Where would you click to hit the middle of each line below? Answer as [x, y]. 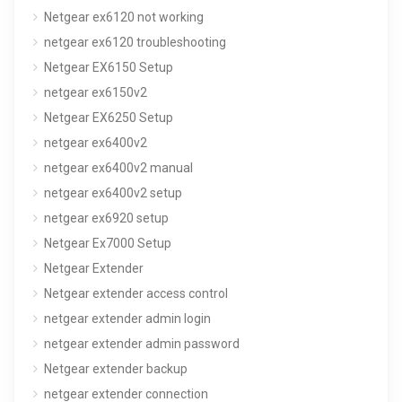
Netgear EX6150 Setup [109, 67]
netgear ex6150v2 [96, 92]
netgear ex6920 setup [106, 218]
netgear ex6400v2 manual [118, 167]
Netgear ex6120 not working [124, 17]
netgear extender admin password [142, 343]
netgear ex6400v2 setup [113, 192]
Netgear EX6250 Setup [109, 117]
